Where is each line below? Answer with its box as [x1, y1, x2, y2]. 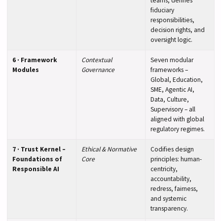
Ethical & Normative [81, 145, 137, 153]
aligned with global [150, 114, 204, 123]
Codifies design [150, 145, 194, 153]
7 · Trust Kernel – [12, 145, 66, 153]
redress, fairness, [150, 184, 198, 193]
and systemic [150, 194, 186, 203]
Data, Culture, [150, 95, 189, 104]
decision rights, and [150, 25, 205, 34]
